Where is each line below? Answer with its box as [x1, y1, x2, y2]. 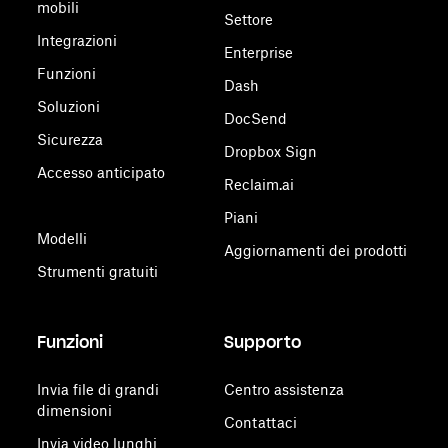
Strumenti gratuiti [37, 263, 159, 280]
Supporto [223, 332, 301, 352]
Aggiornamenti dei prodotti [223, 242, 407, 259]
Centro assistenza [223, 381, 344, 398]
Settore [223, 11, 273, 28]
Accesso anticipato [37, 164, 166, 181]
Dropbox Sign [223, 143, 317, 160]
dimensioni [37, 402, 113, 419]
